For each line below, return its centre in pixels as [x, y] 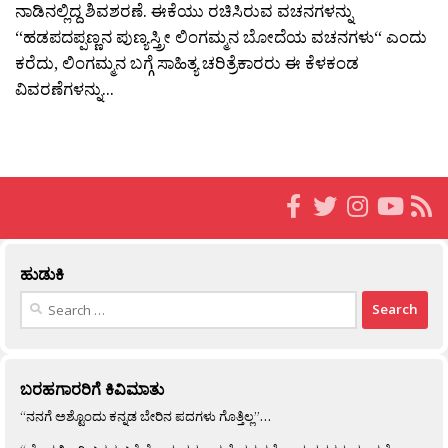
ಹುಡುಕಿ [42, 273]
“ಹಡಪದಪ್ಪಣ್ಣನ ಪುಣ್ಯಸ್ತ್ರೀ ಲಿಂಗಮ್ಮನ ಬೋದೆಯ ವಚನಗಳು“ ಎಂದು [221, 36]
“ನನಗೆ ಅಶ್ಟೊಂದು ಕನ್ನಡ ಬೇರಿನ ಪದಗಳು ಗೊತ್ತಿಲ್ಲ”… [145, 415]
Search [40, 299]
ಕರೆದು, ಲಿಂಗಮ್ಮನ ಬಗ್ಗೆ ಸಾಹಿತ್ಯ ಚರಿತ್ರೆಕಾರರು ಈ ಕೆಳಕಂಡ [187, 62]
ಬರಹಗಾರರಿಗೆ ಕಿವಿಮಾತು [92, 388]
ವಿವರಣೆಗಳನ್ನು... [64, 88]
